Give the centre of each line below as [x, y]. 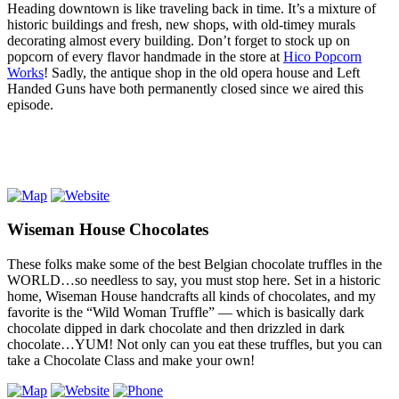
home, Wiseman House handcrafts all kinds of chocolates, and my [191, 296]
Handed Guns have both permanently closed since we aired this [185, 88]
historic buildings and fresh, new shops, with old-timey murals [181, 24]
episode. [30, 104]
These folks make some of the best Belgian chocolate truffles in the [195, 264]
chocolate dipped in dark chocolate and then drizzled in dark [176, 328]
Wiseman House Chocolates [108, 230]
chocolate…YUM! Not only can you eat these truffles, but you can [195, 344]
